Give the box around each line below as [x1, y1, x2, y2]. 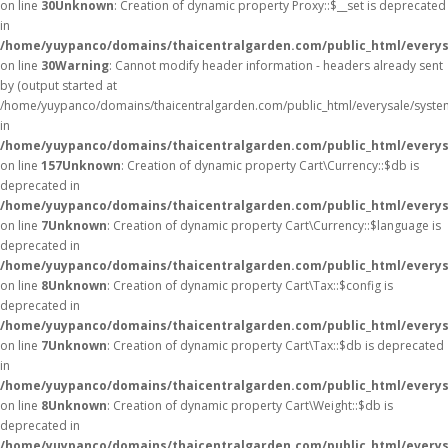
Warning [55, 57, 109, 74]
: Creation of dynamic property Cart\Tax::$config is [107, 277, 393, 294]
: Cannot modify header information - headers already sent [109, 57, 443, 74]
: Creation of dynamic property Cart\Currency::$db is [121, 157, 419, 174]
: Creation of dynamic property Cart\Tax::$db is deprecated [107, 337, 444, 354]
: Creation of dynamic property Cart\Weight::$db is [107, 397, 393, 414]
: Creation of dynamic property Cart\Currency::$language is [107, 217, 441, 234]
